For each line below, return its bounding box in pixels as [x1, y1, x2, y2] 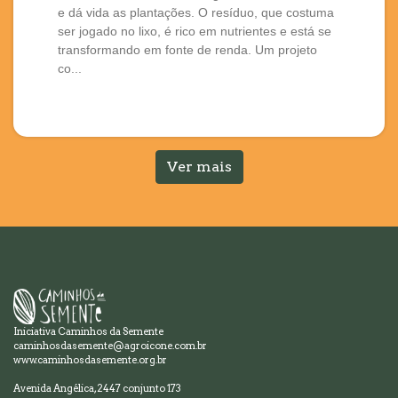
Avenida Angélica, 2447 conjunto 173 [13, 381, 181, 394]
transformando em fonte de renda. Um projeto [58, 42, 317, 57]
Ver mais [166, 157, 232, 175]
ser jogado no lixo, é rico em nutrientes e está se [58, 23, 331, 38]
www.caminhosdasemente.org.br [13, 353, 167, 366]
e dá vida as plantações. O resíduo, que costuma [58, 4, 334, 20]
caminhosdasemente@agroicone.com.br [13, 338, 207, 352]
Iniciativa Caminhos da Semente [13, 324, 163, 338]
